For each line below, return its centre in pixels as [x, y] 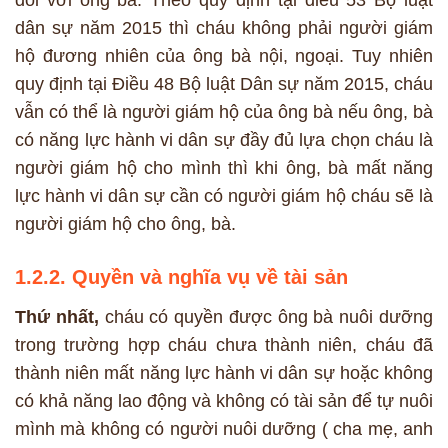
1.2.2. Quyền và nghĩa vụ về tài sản [181, 277]
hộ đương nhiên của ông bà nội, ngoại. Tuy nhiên [224, 56]
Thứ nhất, [57, 317]
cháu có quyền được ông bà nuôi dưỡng [266, 317]
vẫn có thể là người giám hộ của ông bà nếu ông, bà [224, 112]
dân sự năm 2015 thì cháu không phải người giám [224, 28]
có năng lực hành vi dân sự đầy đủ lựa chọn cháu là [224, 140]
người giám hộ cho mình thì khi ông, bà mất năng [224, 168]
